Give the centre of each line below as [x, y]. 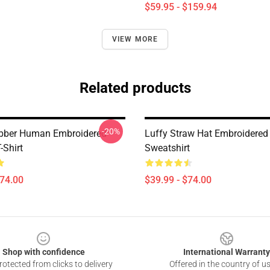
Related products [135, 88]
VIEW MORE [135, 39]
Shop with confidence [43, 252]
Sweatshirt [167, 148]
